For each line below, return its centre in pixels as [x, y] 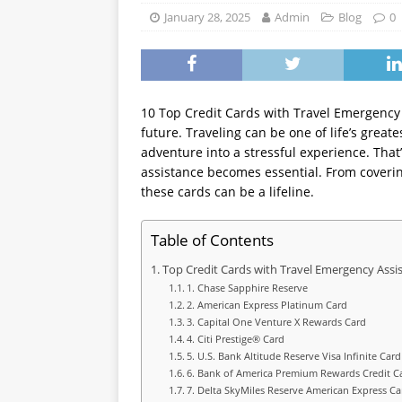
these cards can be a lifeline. [227, 192]
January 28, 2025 [207, 17]
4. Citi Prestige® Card [236, 339]
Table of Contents [212, 240]
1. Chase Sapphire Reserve [248, 288]
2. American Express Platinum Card [267, 305]
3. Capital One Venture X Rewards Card [277, 322]
